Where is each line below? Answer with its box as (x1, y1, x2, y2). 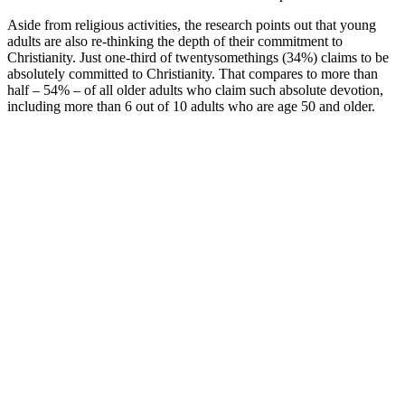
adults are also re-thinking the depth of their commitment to (7, 33, 343, 50)
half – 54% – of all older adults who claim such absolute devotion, (7, 82, 383, 99)
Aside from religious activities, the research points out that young (7, 17, 376, 33)
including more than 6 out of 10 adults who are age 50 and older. (7, 99, 375, 115)
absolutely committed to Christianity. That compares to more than (7, 66, 378, 82)
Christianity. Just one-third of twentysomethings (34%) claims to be (7, 50, 389, 66)
